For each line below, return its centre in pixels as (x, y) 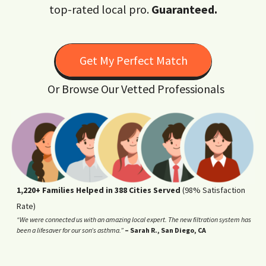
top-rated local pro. (100, 9)
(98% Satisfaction (213, 190)
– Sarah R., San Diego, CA (165, 230)
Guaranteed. (184, 9)
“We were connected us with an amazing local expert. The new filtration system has (134, 219)
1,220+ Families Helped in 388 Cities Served (99, 190)
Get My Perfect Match (134, 60)
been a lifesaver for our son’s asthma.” (70, 230)
